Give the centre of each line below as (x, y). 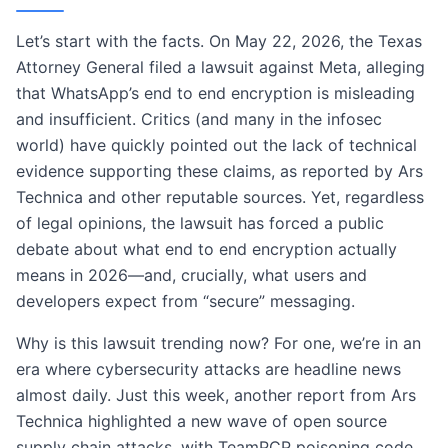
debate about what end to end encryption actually (206, 249)
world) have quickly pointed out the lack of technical (216, 145)
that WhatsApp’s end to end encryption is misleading (215, 93)
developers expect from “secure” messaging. (185, 301)
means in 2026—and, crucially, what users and (191, 275)
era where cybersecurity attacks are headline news (208, 369)
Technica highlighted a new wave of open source (201, 421)
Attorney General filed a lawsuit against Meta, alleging (220, 67)
